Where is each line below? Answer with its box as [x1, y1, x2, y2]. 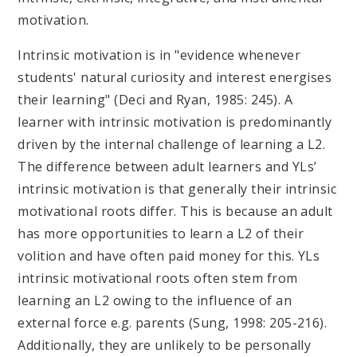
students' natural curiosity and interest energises [18, 68, 332, 86]
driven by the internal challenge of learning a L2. [18, 135, 326, 153]
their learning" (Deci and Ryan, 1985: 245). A [18, 90, 293, 108]
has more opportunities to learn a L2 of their [18, 224, 304, 242]
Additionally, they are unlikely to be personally [18, 335, 312, 354]
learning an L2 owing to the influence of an [18, 291, 292, 309]
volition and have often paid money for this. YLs [18, 246, 320, 265]
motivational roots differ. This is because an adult [18, 202, 333, 220]
